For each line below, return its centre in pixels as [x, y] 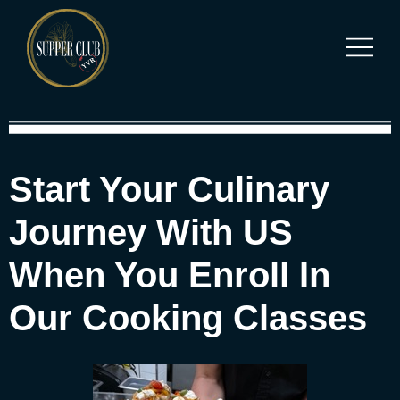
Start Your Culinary [169, 189]
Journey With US [151, 232]
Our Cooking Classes [188, 317]
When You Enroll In [170, 275]
